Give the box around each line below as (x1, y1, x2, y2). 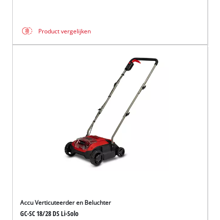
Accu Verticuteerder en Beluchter (20, 199, 111, 207)
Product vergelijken (38, 27, 91, 35)
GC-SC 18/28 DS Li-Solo (20, 209, 79, 219)
